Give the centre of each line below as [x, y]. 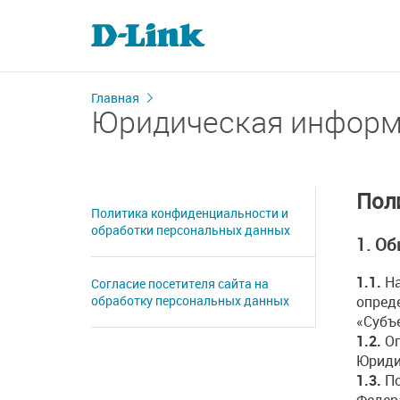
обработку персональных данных [190, 300]
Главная [115, 98]
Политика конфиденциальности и [190, 213]
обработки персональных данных [191, 230]
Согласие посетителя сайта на [180, 283]
